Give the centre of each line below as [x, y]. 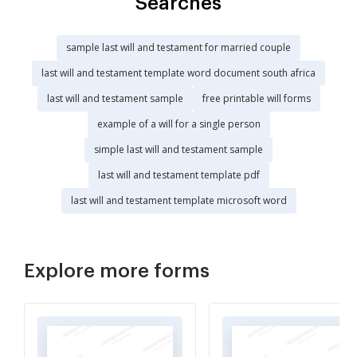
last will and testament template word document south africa [178, 73]
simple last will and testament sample [178, 150]
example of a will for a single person [178, 124]
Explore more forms [117, 271]
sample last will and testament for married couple [178, 48]
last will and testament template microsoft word [178, 201]
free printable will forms [256, 99]
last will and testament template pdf [178, 175]
